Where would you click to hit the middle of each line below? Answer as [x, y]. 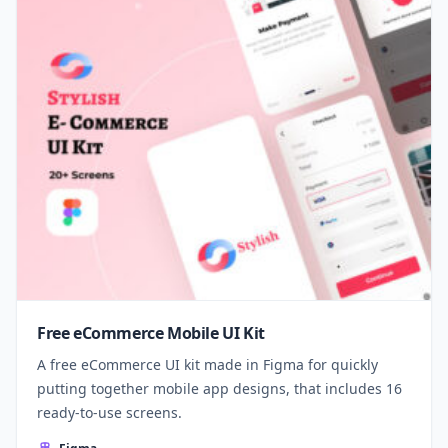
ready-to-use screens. [109, 412]
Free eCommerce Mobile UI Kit [151, 332]
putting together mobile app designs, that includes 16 [219, 388]
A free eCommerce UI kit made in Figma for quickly [207, 364]
